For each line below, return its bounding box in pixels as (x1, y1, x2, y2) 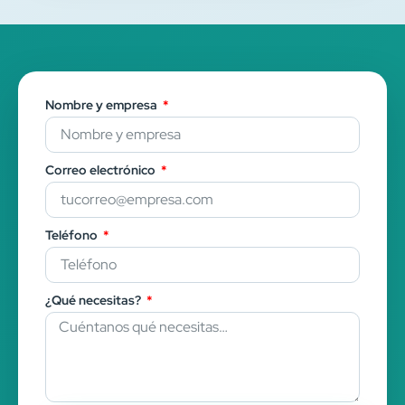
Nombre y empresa (45, 97, 160, 114)
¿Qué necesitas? (45, 292, 144, 309)
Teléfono (45, 227, 100, 244)
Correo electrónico (45, 162, 158, 179)
